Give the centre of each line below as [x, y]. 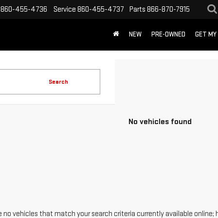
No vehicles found [160, 121]
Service [65, 9]
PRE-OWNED [168, 35]
